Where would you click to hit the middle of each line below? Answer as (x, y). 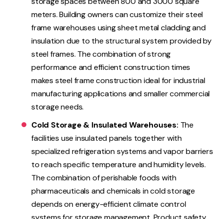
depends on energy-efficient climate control (109, 204)
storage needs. (58, 107)
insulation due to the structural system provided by (121, 41)
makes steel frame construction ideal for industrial (118, 80)
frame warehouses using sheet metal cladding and (119, 27)
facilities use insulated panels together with (107, 138)
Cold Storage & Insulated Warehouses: (105, 125)
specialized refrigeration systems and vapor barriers (122, 151)
